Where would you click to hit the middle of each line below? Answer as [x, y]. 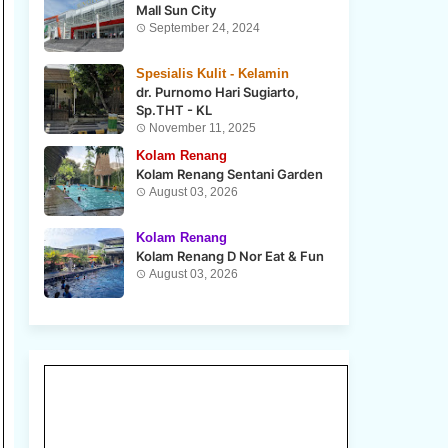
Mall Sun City [175, 10]
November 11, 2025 [202, 128]
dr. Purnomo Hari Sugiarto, [217, 92]
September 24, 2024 [204, 28]
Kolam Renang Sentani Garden [229, 174]
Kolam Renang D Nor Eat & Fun [229, 256]
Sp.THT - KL [173, 110]
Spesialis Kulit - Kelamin [212, 73]
